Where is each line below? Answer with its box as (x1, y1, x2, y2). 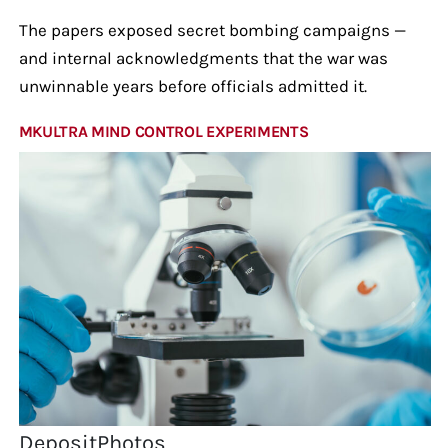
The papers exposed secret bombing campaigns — (18, 19, 406, 40)
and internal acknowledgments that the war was (18, 47, 388, 68)
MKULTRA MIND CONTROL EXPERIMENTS (18, 121, 309, 141)
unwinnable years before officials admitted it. (18, 75, 367, 96)
